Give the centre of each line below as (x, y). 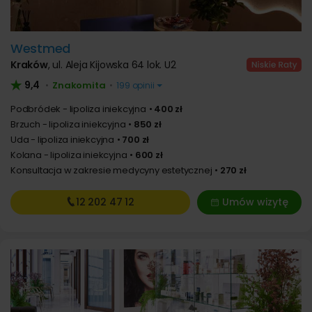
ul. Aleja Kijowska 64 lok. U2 (114, 65)
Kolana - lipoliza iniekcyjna (69, 155)
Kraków (29, 65)
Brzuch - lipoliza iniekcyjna (68, 124)
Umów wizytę (255, 202)
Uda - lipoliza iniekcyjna (62, 140)
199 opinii (135, 85)
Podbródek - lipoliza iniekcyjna (78, 109)
